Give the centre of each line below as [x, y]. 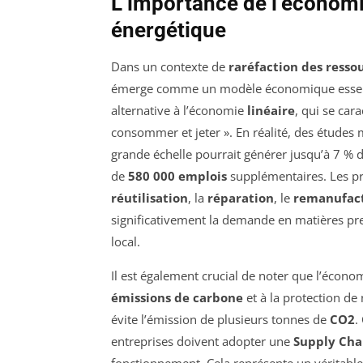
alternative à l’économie [179, 111]
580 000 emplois [177, 176]
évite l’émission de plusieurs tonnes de [220, 320]
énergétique [169, 30]
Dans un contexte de [170, 67]
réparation [241, 198]
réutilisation [149, 198]
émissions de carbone [177, 298]
